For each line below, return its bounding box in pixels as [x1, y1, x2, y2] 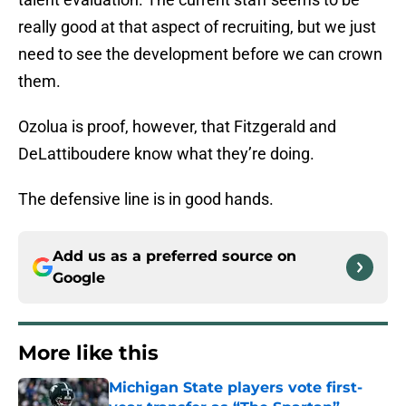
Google [53, 269, 105, 287]
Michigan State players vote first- [109, 379, 362, 397]
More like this [18, 341, 159, 366]
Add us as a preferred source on [53, 247, 296, 266]
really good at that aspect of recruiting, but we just [18, 17, 376, 37]
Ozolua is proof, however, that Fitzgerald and [18, 117, 336, 137]
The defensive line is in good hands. [18, 189, 274, 209]
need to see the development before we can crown [18, 44, 382, 64]
